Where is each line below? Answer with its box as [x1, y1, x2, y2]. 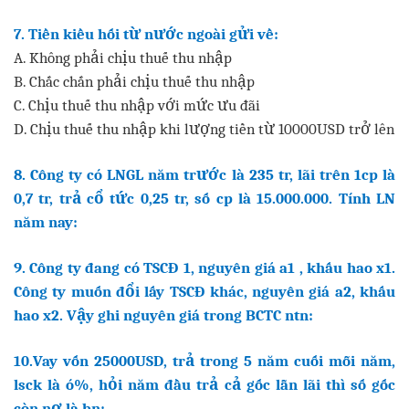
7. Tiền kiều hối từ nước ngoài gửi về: [14, 24, 278, 43]
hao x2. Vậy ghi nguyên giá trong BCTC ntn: [14, 305, 313, 324]
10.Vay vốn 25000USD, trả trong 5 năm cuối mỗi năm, [14, 351, 395, 370]
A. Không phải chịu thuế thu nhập [14, 47, 232, 67]
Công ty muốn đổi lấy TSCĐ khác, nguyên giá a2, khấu [14, 281, 395, 300]
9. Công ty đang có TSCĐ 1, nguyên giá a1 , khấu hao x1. [14, 257, 395, 277]
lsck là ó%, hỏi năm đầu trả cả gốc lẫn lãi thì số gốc [14, 374, 395, 393]
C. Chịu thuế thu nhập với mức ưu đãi [14, 95, 260, 114]
